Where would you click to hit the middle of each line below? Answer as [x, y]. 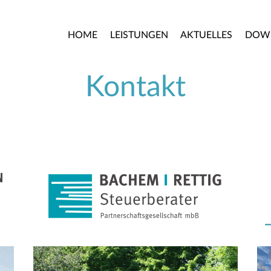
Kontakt [135, 87]
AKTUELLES [207, 35]
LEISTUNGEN [139, 35]
